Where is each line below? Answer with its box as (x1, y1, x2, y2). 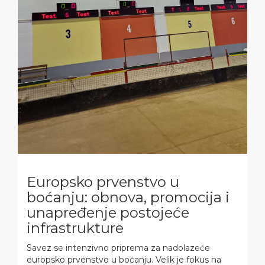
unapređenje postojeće (27, 204, 189, 222)
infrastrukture (27, 219, 124, 237)
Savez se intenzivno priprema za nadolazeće (27, 243, 210, 254)
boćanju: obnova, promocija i (27, 189, 230, 206)
